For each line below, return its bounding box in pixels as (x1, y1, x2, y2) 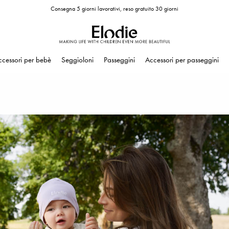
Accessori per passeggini (145, 55, 219, 65)
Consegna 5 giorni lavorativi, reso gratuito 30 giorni (51, 5, 178, 13)
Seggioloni (61, 55, 94, 65)
